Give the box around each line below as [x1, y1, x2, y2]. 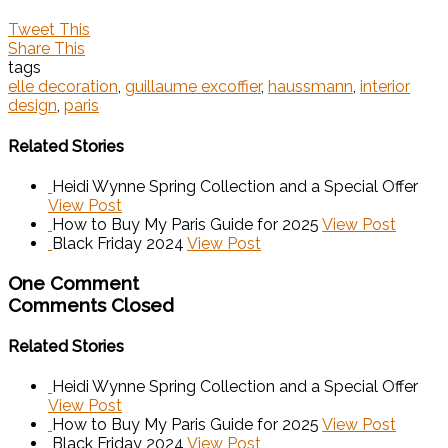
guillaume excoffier [125, 77, 261, 97]
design [8, 96, 57, 116]
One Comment [8, 271, 139, 294]
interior [360, 77, 410, 97]
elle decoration [8, 77, 118, 97]
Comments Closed [8, 293, 174, 316]
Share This [8, 39, 85, 59]
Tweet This [8, 20, 90, 40]
